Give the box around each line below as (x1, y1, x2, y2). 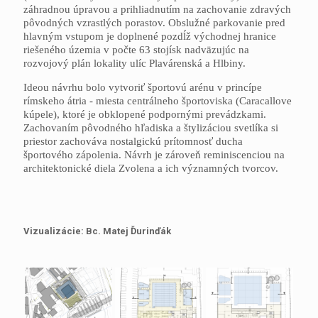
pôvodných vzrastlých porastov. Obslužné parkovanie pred (23, 17, 285, 29)
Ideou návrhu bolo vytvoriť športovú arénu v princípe (23, 82, 262, 94)
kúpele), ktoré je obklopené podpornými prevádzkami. (23, 109, 266, 121)
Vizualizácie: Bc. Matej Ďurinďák (23, 226, 171, 237)
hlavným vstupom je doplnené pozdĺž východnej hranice (23, 31, 276, 43)
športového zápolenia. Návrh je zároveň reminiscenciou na (23, 149, 285, 161)
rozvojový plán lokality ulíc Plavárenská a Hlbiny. (23, 57, 246, 70)
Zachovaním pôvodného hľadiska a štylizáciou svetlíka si (23, 122, 278, 134)
